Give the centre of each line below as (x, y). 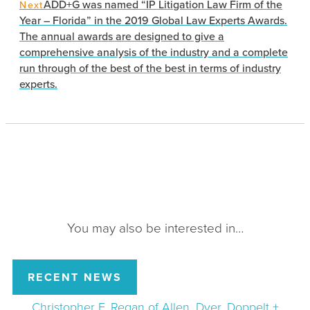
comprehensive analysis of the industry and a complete (154, 53)
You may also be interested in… (155, 228)
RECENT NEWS (75, 277)
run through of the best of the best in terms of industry (150, 69)
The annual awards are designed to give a (122, 37)
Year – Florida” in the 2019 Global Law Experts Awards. (153, 21)
